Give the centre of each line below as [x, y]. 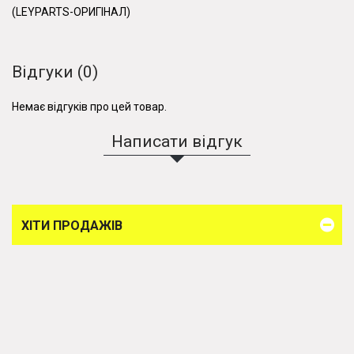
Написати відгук [177, 141]
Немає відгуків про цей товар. [89, 107]
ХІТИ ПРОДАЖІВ [72, 226]
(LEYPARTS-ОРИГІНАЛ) [71, 12]
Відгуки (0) [55, 72]
